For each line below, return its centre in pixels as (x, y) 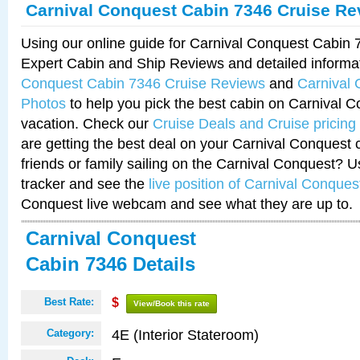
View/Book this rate (172, 303)
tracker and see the (85, 184)
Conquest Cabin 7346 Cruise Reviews (143, 83)
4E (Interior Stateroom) (185, 335)
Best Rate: (69, 302)
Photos (43, 103)
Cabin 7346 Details (110, 264)
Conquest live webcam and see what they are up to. (187, 204)
